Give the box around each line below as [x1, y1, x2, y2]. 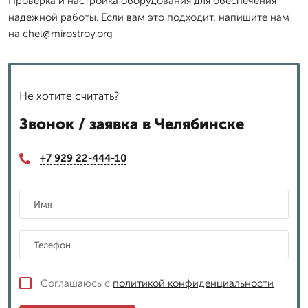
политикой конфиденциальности [113, 276, 274, 289]
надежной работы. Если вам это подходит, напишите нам [8, 11, 289, 23]
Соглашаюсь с [41, 276, 113, 289]
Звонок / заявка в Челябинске [19, 115, 244, 133]
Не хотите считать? [19, 89, 119, 102]
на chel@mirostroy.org [8, 27, 113, 40]
